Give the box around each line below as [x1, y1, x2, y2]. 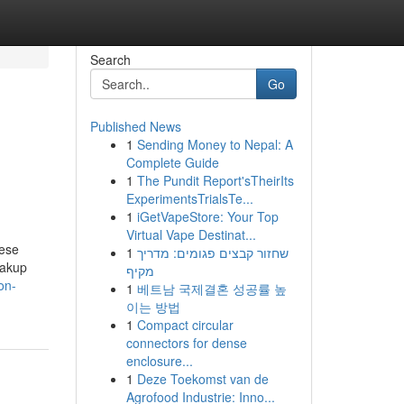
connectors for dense [125, 334, 247, 352]
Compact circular [136, 316, 234, 334]
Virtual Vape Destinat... [125, 225, 256, 243]
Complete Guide [125, 153, 219, 171]
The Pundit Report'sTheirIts [136, 171, 294, 189]
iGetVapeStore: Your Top [136, 207, 279, 225]
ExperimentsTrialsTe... [125, 189, 253, 207]
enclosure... [125, 352, 193, 370]
